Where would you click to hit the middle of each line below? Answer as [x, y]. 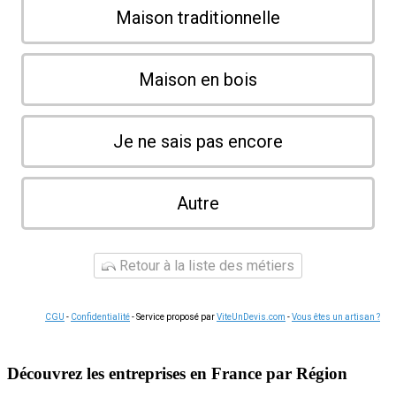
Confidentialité [100, 317]
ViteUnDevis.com [251, 317]
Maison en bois [198, 80]
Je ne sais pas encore [198, 142]
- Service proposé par [173, 317]
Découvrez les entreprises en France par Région [177, 374]
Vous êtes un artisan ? [336, 317]
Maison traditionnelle [198, 18]
